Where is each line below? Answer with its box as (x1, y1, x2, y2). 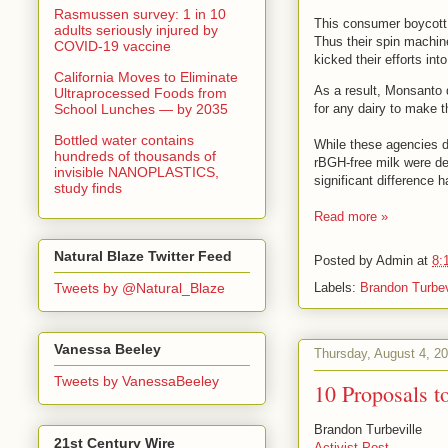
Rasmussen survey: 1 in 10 (54, 5, 226, 22)
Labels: (314, 279, 360, 295)
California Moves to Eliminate (54, 68, 238, 85)
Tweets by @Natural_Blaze (54, 279, 225, 296)
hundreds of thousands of (54, 147, 216, 164)
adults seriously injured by (54, 21, 218, 38)
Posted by (314, 252, 376, 268)
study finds (54, 179, 122, 196)
